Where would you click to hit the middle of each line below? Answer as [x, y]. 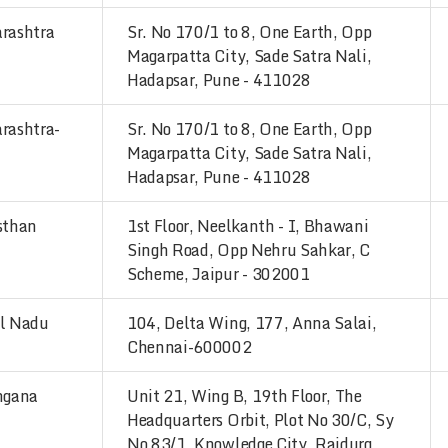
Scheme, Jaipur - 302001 [218, 274]
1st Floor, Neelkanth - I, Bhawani [248, 226]
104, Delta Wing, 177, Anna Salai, [252, 323]
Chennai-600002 [189, 347]
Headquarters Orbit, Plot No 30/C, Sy [260, 420]
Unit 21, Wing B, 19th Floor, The [244, 396]
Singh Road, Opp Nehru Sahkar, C [249, 250]
